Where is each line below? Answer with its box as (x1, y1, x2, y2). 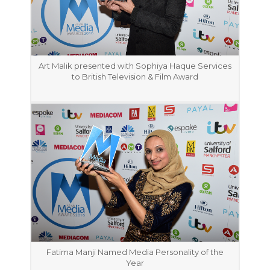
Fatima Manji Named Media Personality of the (46, 246, 224, 257)
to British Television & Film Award (72, 71, 198, 81)
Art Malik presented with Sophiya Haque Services (39, 60, 231, 71)
